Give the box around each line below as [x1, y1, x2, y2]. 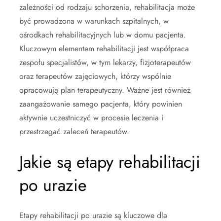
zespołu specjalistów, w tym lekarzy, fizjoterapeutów [19, 56, 191, 68]
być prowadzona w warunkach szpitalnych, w [19, 15, 169, 27]
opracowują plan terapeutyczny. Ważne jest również [19, 84, 190, 96]
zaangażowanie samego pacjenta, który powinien [19, 98, 182, 110]
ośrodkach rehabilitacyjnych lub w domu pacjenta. [19, 29, 186, 40]
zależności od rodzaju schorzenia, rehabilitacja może [19, 1, 195, 13]
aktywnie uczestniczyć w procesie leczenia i [19, 111, 163, 123]
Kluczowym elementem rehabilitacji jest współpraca [19, 42, 189, 54]
